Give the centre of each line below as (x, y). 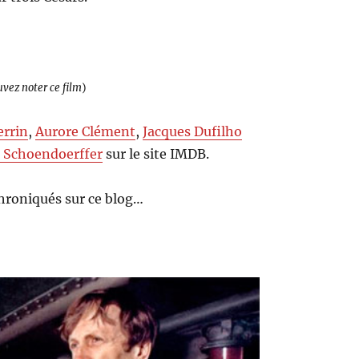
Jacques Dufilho (193, 131)
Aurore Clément (86, 131)
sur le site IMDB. (156, 153)
